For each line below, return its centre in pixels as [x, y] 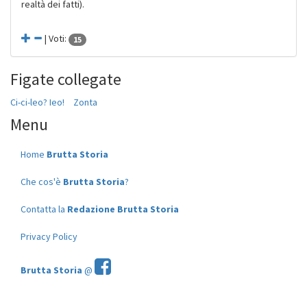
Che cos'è [42, 181]
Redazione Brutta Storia [123, 209]
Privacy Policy [49, 236]
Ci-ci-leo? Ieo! [37, 102]
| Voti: [56, 38]
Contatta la [44, 209]
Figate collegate [66, 79]
